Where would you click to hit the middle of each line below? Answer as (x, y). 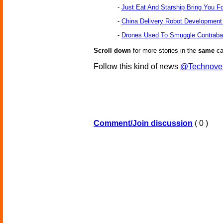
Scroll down (112, 51)
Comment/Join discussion (143, 123)
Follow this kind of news (137, 67)
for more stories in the (165, 51)
